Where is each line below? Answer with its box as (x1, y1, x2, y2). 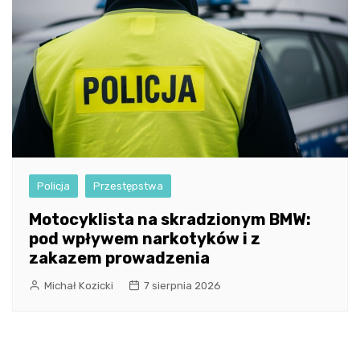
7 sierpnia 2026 (144, 279, 221, 292)
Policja (37, 179, 70, 192)
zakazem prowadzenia (29, 247, 210, 268)
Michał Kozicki (44, 279, 113, 292)
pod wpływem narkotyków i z (29, 228, 260, 248)
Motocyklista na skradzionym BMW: (29, 209, 311, 229)
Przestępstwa (93, 179, 163, 192)
